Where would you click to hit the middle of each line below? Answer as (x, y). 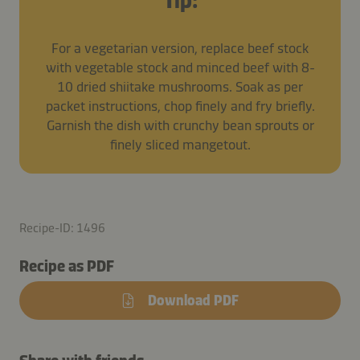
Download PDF (193, 300)
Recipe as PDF (67, 266)
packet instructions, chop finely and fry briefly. (180, 106)
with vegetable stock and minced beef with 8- (180, 67)
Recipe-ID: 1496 (62, 227)
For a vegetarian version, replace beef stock (180, 48)
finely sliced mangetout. (180, 144)
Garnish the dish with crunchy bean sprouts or (180, 125)
